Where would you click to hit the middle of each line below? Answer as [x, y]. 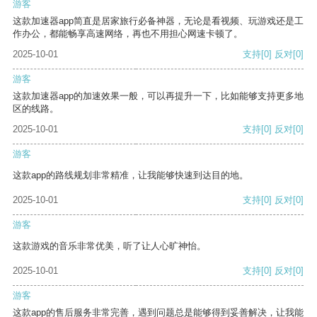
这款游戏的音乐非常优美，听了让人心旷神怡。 [109, 246]
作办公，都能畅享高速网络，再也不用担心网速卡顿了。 [128, 34]
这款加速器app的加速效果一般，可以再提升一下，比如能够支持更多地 [158, 96]
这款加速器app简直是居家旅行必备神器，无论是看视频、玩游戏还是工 [158, 21]
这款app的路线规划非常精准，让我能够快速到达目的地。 [131, 175]
